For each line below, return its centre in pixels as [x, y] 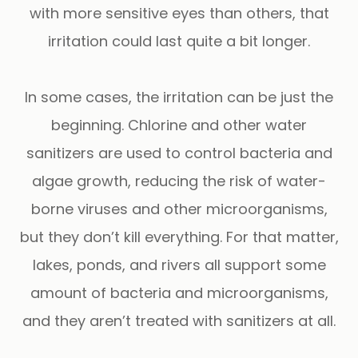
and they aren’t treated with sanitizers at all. [179, 320]
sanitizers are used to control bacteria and [179, 153]
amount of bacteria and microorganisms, [179, 292]
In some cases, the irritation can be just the [179, 97]
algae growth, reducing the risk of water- [179, 181]
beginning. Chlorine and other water [179, 125]
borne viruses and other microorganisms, [179, 209]
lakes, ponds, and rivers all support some [179, 265]
